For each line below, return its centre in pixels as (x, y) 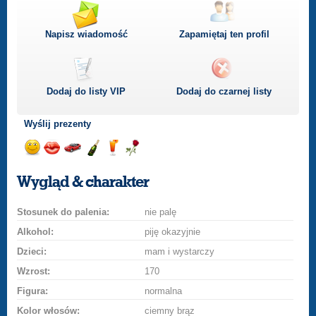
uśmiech (45, 175)
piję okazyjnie (173, 232)
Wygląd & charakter (83, 182)
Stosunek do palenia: (63, 212)
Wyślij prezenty (59, 124)
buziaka (64, 175)
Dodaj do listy (79, 91)
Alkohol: (36, 232)
